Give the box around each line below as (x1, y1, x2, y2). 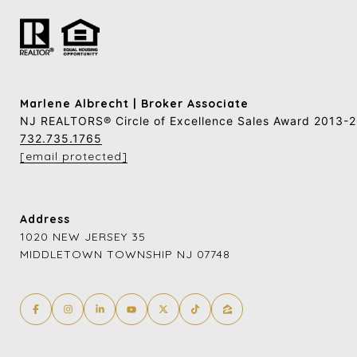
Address (20, 212, 70, 227)
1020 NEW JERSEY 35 (20, 229, 146, 245)
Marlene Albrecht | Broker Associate (20, 96, 249, 112)
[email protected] (20, 149, 127, 164)
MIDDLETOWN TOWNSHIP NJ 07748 (20, 247, 230, 262)
